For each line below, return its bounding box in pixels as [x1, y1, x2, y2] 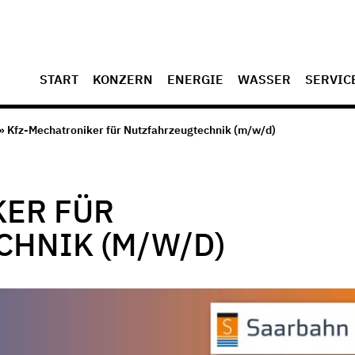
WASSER [238, 71, 291, 87]
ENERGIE [167, 71, 223, 87]
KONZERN [93, 71, 153, 87]
